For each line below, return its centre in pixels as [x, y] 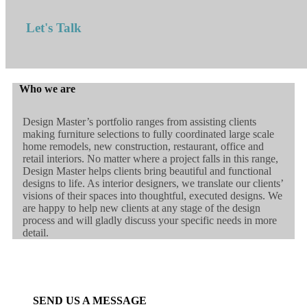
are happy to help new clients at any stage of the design [142, 208]
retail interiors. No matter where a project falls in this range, [150, 159]
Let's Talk [54, 28]
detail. [36, 233]
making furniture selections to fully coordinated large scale [148, 134]
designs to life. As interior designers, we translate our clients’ [153, 184]
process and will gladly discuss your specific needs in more [150, 221]
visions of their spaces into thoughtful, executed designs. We [152, 196]
